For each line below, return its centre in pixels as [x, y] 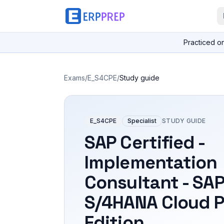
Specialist [142, 121]
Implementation [151, 162]
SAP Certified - [145, 142]
